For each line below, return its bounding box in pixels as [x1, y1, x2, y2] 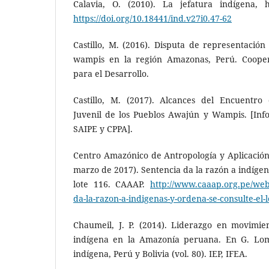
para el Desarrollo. [73, 67, 149, 79]
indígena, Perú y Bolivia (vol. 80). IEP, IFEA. [73, 247, 247, 259]
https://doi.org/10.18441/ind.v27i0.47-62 [73, 12, 232, 24]
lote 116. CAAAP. [73, 178, 150, 190]
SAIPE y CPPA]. [73, 122, 133, 134]
